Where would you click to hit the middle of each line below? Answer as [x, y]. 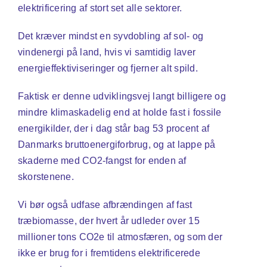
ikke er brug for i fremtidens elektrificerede [109, 253]
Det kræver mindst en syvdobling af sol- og [111, 36]
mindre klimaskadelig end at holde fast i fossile [119, 113]
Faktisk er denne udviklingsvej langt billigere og [122, 97]
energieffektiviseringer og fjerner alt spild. [108, 69]
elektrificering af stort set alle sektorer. [100, 8]
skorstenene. [46, 177]
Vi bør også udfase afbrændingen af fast [105, 205]
